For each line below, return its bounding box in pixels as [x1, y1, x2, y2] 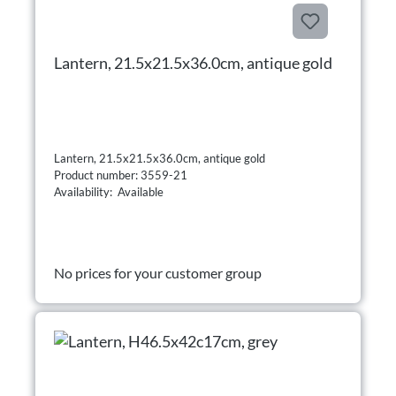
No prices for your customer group [54, 264, 262, 282]
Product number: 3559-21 [54, 168, 190, 183]
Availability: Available [54, 185, 164, 200]
